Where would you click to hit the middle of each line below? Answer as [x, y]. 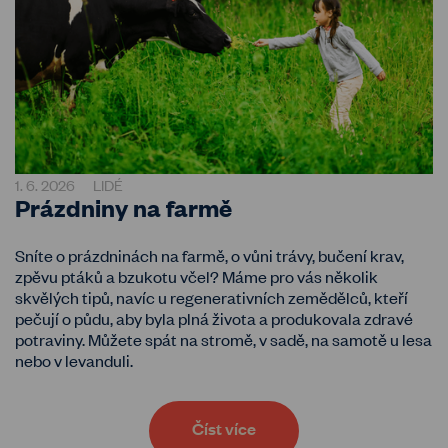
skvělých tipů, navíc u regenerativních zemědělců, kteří [211, 297]
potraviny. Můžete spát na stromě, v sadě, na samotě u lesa [223, 339]
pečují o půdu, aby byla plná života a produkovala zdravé [214, 318]
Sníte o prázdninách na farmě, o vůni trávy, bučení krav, [209, 255]
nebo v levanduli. [74, 360]
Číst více [224, 429]
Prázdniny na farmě [123, 207]
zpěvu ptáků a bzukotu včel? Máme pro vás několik [196, 276]
